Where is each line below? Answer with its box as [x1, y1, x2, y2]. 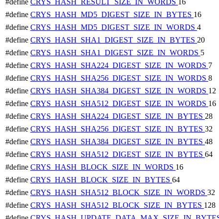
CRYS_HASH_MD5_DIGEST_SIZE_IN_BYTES [30, 10, 194, 19]
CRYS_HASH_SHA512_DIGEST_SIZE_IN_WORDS [30, 99, 208, 108]
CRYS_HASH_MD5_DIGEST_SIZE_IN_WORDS [30, 22, 197, 31]
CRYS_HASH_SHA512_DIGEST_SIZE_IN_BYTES [30, 150, 205, 158]
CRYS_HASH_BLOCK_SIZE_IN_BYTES [30, 175, 172, 184]
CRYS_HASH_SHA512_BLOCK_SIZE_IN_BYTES [30, 200, 204, 209]
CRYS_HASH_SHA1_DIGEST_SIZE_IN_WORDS [30, 48, 200, 57]
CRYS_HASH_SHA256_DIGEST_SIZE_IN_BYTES [30, 124, 205, 133]
